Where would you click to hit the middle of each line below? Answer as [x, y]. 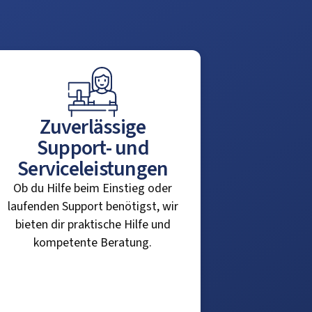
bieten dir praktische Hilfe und [93, 225]
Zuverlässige [93, 127]
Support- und [93, 148]
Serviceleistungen [93, 169]
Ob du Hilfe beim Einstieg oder [93, 188]
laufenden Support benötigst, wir [93, 206]
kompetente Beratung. [93, 243]
